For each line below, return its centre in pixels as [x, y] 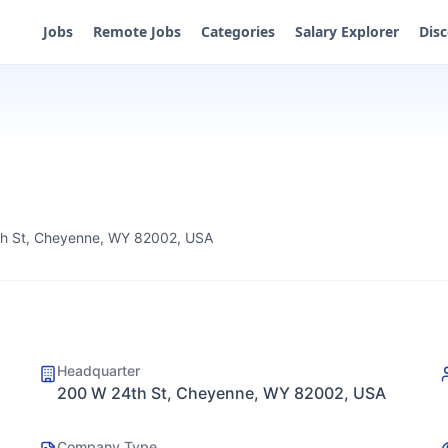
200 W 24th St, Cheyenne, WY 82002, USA [221, 393]
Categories [238, 31]
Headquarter [98, 370]
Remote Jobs [137, 31]
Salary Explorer [347, 31]
